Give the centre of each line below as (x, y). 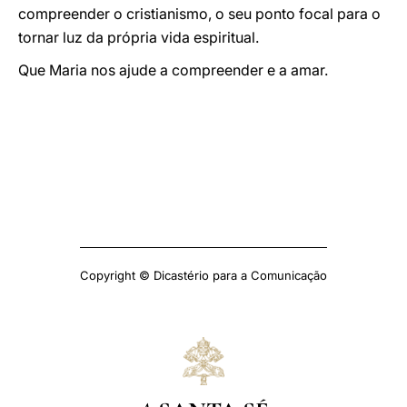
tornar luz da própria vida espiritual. (139, 37)
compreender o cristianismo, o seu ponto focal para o (199, 14)
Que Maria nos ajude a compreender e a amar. (173, 70)
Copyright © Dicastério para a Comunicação (203, 275)
